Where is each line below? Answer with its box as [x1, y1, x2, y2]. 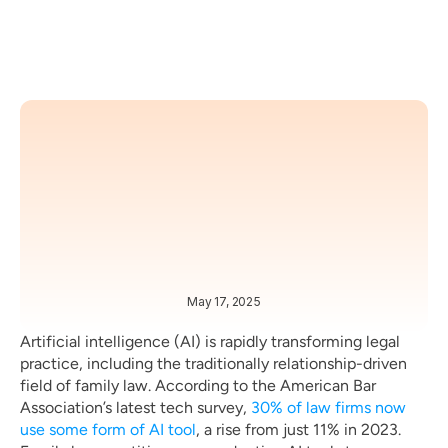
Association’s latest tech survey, [20, 398, 251, 417]
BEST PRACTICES [129, 321, 240, 336]
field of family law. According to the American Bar [20, 376, 376, 395]
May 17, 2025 [187, 294, 261, 309]
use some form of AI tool [20, 420, 196, 439]
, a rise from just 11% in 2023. [196, 420, 401, 439]
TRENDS [263, 321, 319, 336]
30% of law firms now [251, 398, 406, 417]
